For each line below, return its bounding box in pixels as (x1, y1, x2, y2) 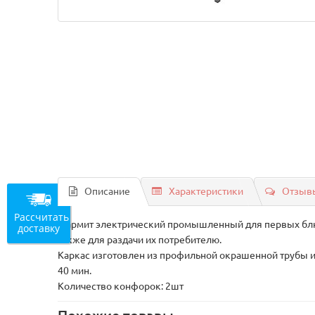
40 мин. (58, 265, 92, 276)
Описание (84, 186, 131, 197)
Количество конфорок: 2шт (58, 281, 184, 292)
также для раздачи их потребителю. (58, 234, 222, 245)
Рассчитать (14, 210, 69, 224)
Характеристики (169, 186, 244, 197)
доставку (18, 221, 60, 235)
